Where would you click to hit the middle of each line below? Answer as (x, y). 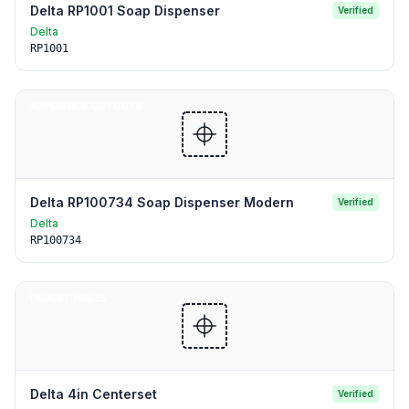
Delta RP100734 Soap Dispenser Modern (162, 202)
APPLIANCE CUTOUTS (87, 106)
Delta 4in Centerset (94, 394)
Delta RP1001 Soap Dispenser (125, 10)
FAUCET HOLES (68, 298)
